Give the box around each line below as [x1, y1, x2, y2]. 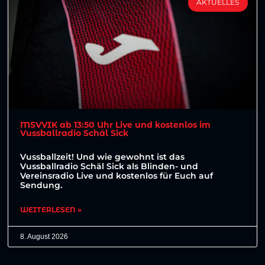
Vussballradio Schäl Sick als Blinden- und [20, 160, 199, 172]
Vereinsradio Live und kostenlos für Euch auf [20, 170, 214, 181]
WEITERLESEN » [20, 205, 82, 214]
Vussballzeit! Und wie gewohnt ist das [20, 151, 185, 162]
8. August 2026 [20, 232, 69, 241]
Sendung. [20, 179, 63, 190]
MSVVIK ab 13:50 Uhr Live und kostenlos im [20, 119, 211, 130]
